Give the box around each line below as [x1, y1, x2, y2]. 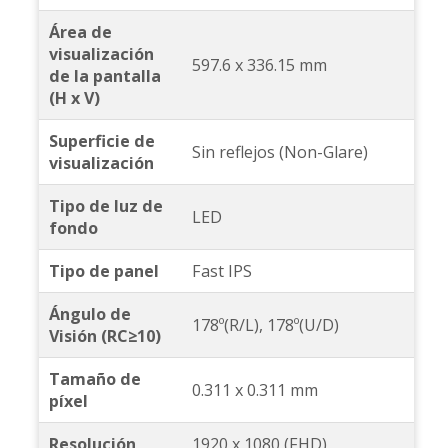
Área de [48, 21, 112, 44]
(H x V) [48, 87, 100, 110]
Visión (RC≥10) [48, 325, 161, 348]
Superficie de [48, 130, 155, 153]
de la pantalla [48, 65, 161, 88]
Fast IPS [191, 260, 252, 283]
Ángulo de [48, 303, 131, 326]
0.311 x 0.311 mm [191, 379, 318, 402]
